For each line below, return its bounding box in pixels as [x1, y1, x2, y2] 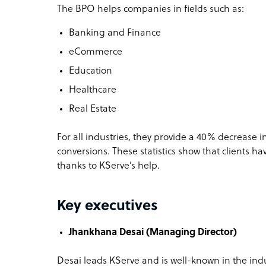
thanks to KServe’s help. [57, 160, 160, 172]
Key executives [57, 198, 158, 214]
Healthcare [69, 84, 116, 96]
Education [69, 65, 112, 77]
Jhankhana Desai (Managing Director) [69, 227, 237, 238]
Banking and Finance [69, 27, 161, 39]
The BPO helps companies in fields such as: [57, 4, 244, 15]
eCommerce [69, 46, 122, 58]
